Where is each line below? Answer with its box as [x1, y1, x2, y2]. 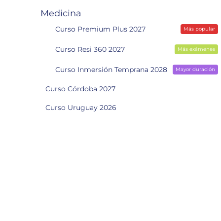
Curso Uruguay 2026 [45, 103, 116, 112]
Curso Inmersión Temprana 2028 [55, 65, 167, 74]
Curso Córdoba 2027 [45, 84, 115, 94]
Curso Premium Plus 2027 [55, 24, 146, 34]
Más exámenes [178, 45, 215, 52]
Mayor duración [176, 66, 215, 73]
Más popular [184, 25, 215, 32]
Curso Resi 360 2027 [55, 44, 125, 54]
